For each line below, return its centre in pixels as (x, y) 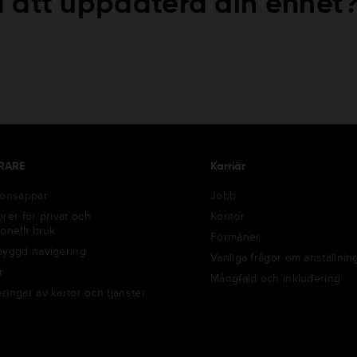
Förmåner (235, 236)
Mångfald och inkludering (276, 278)
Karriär (228, 166)
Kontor (228, 216)
